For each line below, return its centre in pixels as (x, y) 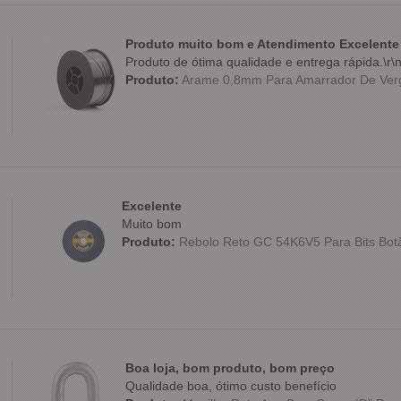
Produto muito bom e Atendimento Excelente (262, 44)
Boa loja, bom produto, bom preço (230, 368)
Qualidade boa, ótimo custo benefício (230, 386)
